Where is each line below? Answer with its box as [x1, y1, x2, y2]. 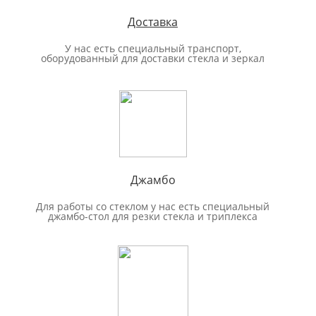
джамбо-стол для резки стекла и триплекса [48, 209, 257, 223]
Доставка [128, 13, 178, 30]
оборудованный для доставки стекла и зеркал [41, 51, 265, 65]
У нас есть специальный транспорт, [64, 41, 241, 55]
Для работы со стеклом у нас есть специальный [36, 199, 269, 213]
